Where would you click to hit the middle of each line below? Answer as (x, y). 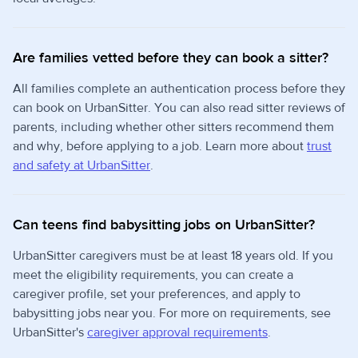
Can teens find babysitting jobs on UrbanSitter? (164, 225)
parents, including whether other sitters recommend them (173, 127)
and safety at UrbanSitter (82, 165)
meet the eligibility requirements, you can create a (153, 275)
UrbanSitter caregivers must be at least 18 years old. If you (173, 256)
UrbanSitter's (50, 332)
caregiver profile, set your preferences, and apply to (157, 294)
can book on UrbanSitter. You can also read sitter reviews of (179, 108)
